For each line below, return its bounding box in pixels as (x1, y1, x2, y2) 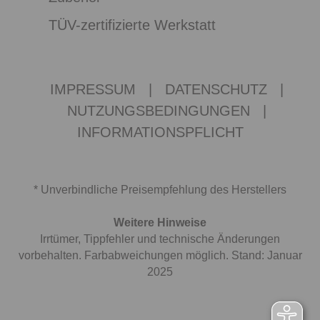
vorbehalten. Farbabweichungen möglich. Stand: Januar (18, 249, 302, 261)
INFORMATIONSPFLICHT (76, 124, 244, 140)
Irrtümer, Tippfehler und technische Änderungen (40, 233, 280, 245)
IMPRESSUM (49, 81, 136, 97)
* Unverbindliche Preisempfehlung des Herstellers (34, 184, 286, 196)
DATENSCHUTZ (164, 81, 267, 97)
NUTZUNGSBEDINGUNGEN (66, 103, 250, 119)
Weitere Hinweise (114, 216, 206, 229)
